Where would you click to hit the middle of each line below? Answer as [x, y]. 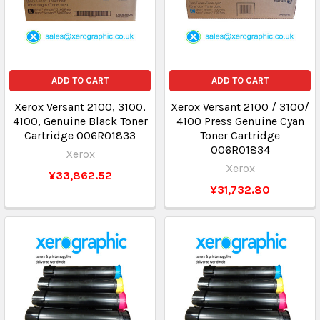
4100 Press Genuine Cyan [240, 121]
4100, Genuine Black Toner [80, 121]
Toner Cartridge [240, 135]
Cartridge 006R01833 [80, 135]
